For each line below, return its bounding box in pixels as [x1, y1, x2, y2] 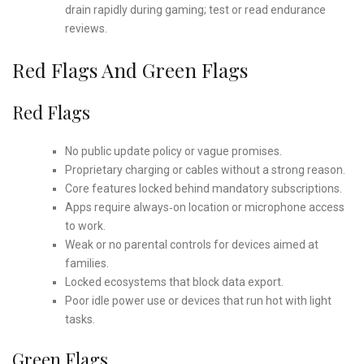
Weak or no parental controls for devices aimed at [64, 237, 318, 251]
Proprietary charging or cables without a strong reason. [64, 162, 345, 176]
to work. [64, 219, 106, 232]
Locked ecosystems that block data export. [64, 275, 284, 288]
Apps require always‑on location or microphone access [64, 200, 344, 214]
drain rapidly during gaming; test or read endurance [64, 2, 326, 16]
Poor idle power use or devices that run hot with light [64, 293, 331, 307]
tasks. [64, 312, 95, 326]
